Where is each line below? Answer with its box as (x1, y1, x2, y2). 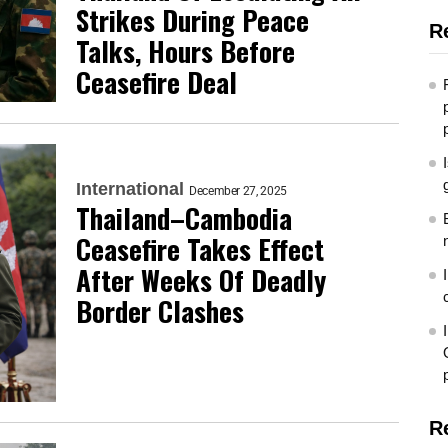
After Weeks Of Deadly (76, 260, 326, 300)
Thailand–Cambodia (76, 198, 292, 238)
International (76, 179, 184, 199)
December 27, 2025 (189, 184, 287, 198)
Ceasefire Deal (76, 62, 237, 102)
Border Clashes (76, 291, 244, 331)
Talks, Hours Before (76, 31, 295, 71)
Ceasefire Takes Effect (76, 229, 324, 269)
